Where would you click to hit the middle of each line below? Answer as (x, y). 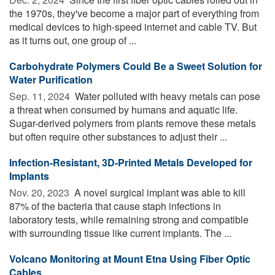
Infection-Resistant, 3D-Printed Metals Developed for (131, 162)
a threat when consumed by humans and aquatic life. (123, 109)
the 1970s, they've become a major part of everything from (134, 13)
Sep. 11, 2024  (41, 96)
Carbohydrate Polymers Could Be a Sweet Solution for (136, 66)
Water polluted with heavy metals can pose (166, 96)
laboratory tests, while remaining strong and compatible (129, 219)
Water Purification (51, 79)
